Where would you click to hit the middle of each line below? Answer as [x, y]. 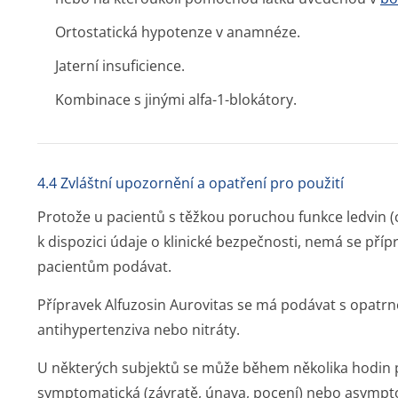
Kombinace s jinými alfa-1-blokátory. [176, 99]
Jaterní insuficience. [120, 66]
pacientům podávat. [104, 267]
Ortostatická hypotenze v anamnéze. [178, 32]
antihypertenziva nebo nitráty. [139, 330]
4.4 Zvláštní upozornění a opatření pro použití [191, 183]
